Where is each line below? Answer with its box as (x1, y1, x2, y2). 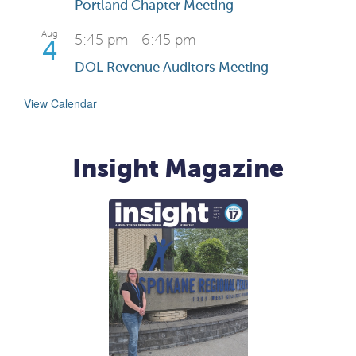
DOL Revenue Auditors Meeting (75, 60, 269, 75)
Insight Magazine (72, 154, 284, 184)
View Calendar (24, 95, 97, 112)
